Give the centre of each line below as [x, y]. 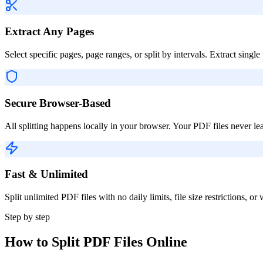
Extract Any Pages [49, 32]
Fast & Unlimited [46, 174]
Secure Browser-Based [58, 103]
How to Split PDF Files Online [96, 242]
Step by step [27, 217]
